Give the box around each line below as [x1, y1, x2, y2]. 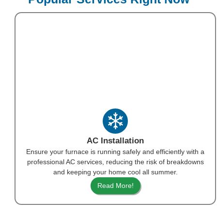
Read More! [97, 181, 134, 189]
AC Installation [87, 136, 144, 145]
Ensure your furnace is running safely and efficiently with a [26, 147, 204, 155]
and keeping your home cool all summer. [53, 168, 178, 176]
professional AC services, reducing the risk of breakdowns [27, 157, 204, 166]
